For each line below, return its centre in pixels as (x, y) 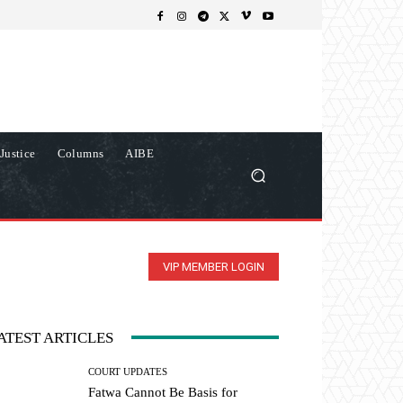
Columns (81, 153)
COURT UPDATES (128, 371)
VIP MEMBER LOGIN (214, 266)
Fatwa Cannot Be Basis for (163, 392)
